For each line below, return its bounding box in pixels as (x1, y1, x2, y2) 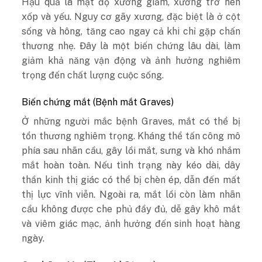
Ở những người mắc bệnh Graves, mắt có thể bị (22, 116, 240, 127)
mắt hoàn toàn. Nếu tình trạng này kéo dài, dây (22, 160, 240, 171)
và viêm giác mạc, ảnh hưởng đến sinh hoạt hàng (22, 218, 240, 230)
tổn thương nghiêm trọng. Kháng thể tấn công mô (22, 130, 240, 142)
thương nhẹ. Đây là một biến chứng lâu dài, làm (22, 40, 240, 52)
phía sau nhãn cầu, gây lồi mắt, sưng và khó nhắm (22, 145, 240, 157)
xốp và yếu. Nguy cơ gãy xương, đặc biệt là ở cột (22, 11, 240, 23)
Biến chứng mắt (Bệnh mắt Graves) (22, 96, 174, 108)
